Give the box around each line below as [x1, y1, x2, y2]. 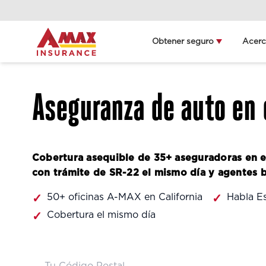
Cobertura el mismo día [47, 210, 156, 220]
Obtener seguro [152, 37, 214, 46]
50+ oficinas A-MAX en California [47, 192, 202, 202]
